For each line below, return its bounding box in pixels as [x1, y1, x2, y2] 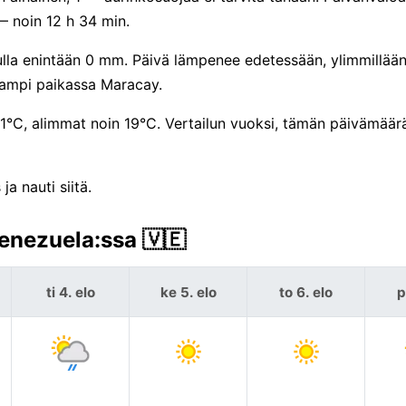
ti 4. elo [45, 283, 95, 301]
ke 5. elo [159, 283, 217, 301]
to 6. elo [279, 283, 333, 301]
